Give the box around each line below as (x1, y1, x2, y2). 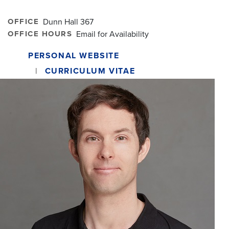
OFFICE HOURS (8, 29, 72, 38)
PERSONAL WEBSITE (28, 50, 120, 61)
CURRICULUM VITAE (44, 65, 135, 76)
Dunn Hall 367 (43, 16, 94, 27)
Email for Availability (76, 29, 149, 39)
